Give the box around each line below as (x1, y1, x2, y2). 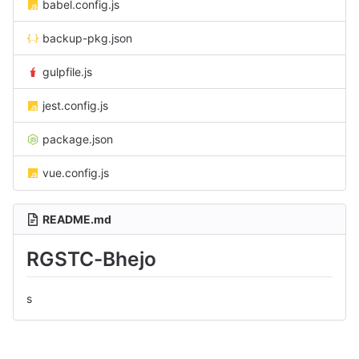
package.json (42, 132, 113, 146)
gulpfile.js (42, 65, 92, 79)
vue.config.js (42, 166, 109, 179)
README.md (42, 212, 111, 226)
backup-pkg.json (42, 31, 132, 45)
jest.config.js (42, 99, 108, 112)
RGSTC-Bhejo (26, 247, 156, 271)
